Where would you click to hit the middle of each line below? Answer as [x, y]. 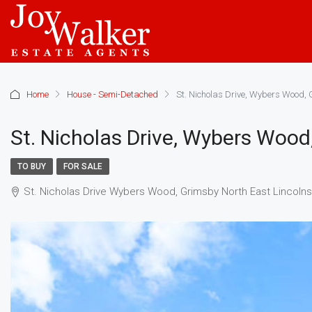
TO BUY [32, 166]
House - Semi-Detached [112, 94]
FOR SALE [83, 166]
